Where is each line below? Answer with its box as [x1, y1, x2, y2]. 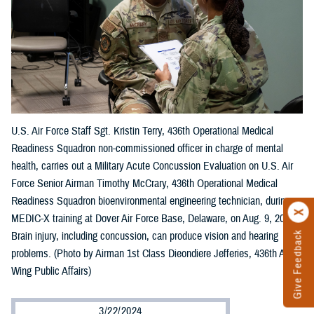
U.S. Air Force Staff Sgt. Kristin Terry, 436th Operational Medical [11, 123, 273, 138]
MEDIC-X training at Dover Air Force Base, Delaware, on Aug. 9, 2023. [11, 211, 297, 226]
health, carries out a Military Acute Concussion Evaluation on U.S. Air [11, 158, 293, 173]
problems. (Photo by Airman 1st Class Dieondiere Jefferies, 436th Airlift [11, 246, 300, 261]
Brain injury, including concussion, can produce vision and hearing [11, 228, 278, 243]
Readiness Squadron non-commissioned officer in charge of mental [11, 141, 283, 156]
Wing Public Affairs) [11, 264, 91, 278]
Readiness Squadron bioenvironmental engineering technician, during [11, 193, 290, 208]
